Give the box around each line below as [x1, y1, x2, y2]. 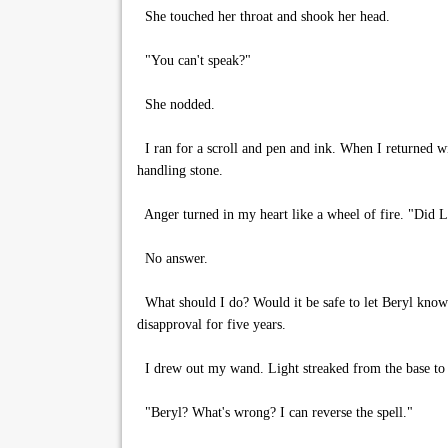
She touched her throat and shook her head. [137, 9, 390, 24]
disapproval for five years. [137, 317, 286, 332]
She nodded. [137, 97, 215, 112]
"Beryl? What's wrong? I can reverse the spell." [137, 405, 413, 420]
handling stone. [137, 163, 223, 178]
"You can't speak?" [137, 53, 251, 68]
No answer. [137, 251, 208, 266]
